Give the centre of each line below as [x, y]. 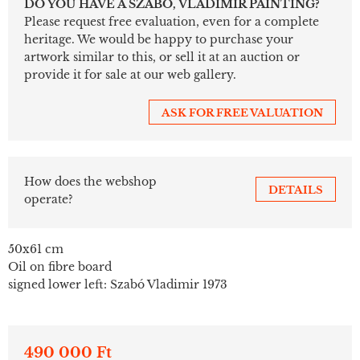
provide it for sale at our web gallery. [130, 74]
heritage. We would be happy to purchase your [159, 39]
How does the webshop [90, 181]
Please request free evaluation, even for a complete [172, 21]
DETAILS [296, 190]
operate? [49, 199]
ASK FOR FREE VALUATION [242, 112]
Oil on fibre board [60, 266]
